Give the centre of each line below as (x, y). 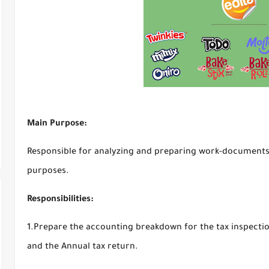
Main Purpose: (57, 124)
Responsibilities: (60, 200)
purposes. (48, 172)
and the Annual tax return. (83, 247)
